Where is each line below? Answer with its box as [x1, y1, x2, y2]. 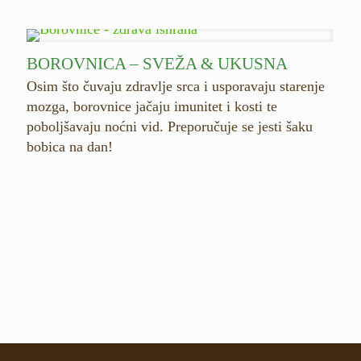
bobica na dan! [26, 139, 113, 155]
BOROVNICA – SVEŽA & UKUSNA [26, 54, 288, 73]
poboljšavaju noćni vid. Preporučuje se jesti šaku [26, 118, 313, 135]
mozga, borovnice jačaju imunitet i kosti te [26, 98, 277, 114]
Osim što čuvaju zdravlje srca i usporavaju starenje [26, 78, 325, 94]
